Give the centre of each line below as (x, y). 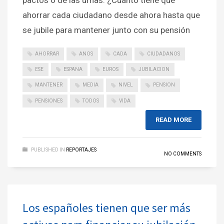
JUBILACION (154, 69)
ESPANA (73, 69)
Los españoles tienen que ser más (106, 207)
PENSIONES (49, 100)
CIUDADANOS (163, 53)
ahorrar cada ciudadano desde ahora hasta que (111, 15)
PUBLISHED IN (48, 149)
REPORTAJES (81, 149)
